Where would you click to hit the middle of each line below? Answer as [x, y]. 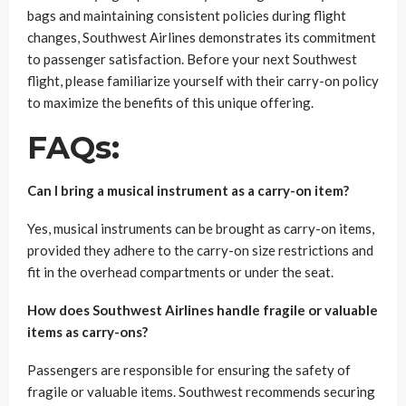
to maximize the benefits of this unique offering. [170, 102]
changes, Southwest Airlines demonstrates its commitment [202, 37]
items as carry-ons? [87, 331]
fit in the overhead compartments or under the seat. [180, 271]
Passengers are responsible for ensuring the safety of [189, 369]
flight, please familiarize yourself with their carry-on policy [203, 80]
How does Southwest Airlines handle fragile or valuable [203, 309]
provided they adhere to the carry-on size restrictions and [200, 250]
